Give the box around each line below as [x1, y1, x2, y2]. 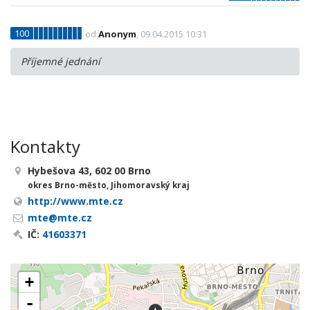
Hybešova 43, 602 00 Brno [28, 164, 151, 177]
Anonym [98, 28, 136, 40]
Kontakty [10, 135, 80, 158]
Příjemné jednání [21, 55, 100, 68]
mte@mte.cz [28, 211, 92, 224]
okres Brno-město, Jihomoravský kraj [28, 179, 190, 190]
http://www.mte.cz [28, 194, 123, 208]
